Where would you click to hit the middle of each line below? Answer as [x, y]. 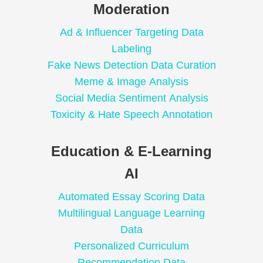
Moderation [131, 9]
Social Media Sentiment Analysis [131, 98]
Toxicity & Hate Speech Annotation [131, 115]
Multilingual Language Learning [131, 213]
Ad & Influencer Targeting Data [131, 33]
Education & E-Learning [131, 151]
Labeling [131, 49]
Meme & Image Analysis [131, 82]
